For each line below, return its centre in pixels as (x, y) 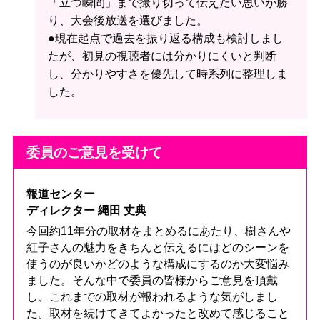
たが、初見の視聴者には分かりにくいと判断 (162, 56)
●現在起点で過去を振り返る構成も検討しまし (165, 38)
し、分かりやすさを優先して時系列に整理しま (167, 74)
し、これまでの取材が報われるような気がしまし (152, 297)
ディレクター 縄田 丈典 (86, 211)
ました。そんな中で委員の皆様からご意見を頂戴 (152, 281)
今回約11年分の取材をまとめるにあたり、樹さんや (158, 231)
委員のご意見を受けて (94, 153)
